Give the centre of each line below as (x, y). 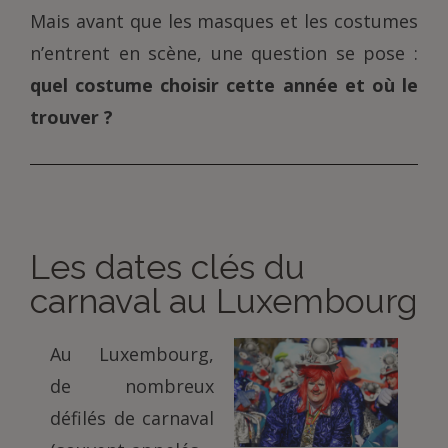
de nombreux (132, 386)
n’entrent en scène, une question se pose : (224, 53)
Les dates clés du (167, 267)
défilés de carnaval (132, 418)
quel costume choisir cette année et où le (224, 85)
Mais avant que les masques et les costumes (224, 21)
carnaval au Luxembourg (224, 301)
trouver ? (71, 117)
